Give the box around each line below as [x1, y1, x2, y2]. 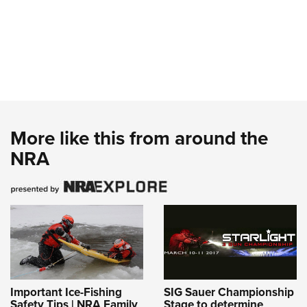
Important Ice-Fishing [10, 283, 122, 301]
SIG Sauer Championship [164, 283, 294, 301]
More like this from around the [10, 124, 268, 153]
